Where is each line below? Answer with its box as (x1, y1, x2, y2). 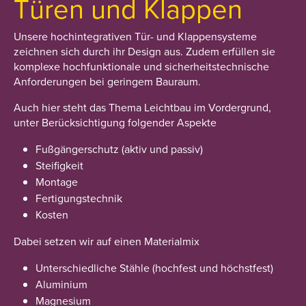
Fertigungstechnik (36, 191, 122, 206)
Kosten (36, 207, 68, 222)
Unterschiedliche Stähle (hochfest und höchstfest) (36, 260, 273, 275)
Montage (36, 174, 78, 189)
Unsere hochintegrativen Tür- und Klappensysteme (14, 29, 257, 44)
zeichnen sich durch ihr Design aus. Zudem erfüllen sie (14, 44, 275, 59)
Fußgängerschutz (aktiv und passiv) (36, 141, 203, 156)
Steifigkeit (36, 158, 83, 173)
